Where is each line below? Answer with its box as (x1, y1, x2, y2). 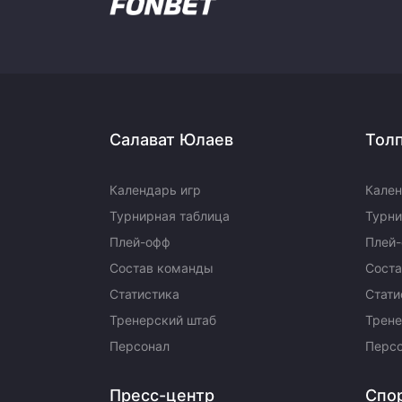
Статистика (109, 286, 179, 301)
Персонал (109, 338, 170, 354)
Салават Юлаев (109, 130, 233, 149)
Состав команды (109, 260, 214, 275)
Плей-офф (109, 234, 170, 249)
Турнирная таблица (109, 208, 230, 223)
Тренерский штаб (109, 312, 216, 328)
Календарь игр (109, 182, 201, 197)
